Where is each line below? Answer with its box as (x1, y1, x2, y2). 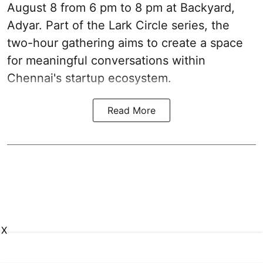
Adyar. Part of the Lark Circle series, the (7, 18, 230, 32)
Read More (107, 104, 156, 116)
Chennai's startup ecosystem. (7, 70, 171, 85)
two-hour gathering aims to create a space (7, 35, 243, 50)
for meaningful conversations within (7, 53, 205, 68)
